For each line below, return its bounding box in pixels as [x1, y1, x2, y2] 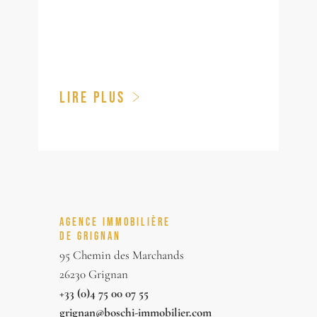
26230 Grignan [59, 267, 128, 282]
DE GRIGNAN [59, 229, 121, 242]
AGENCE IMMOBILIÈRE [59, 215, 171, 228]
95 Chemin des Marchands [59, 248, 184, 263]
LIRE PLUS [59, 88, 125, 105]
